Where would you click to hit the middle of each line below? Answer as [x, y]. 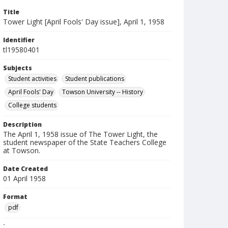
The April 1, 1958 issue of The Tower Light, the [80, 134]
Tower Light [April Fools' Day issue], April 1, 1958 [84, 22]
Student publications [95, 79]
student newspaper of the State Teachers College [85, 142]
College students [32, 105]
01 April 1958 [24, 178]
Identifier [19, 40]
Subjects [18, 68]
